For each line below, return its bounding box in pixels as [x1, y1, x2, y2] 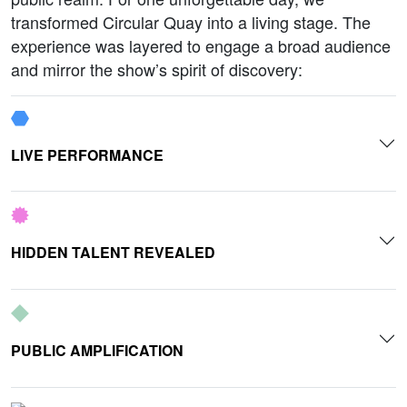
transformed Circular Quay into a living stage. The [11, 9, 371, 34]
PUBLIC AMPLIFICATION [11, 339, 184, 361]
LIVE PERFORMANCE [11, 144, 164, 165]
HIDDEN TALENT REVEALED [11, 241, 215, 263]
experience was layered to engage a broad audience [11, 33, 391, 57]
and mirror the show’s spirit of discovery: [11, 56, 303, 81]
